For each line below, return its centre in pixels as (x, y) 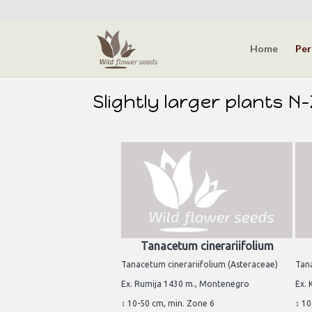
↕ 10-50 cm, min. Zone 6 (168, 303)
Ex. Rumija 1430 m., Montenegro (185, 283)
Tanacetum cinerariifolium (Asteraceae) (200, 264)
